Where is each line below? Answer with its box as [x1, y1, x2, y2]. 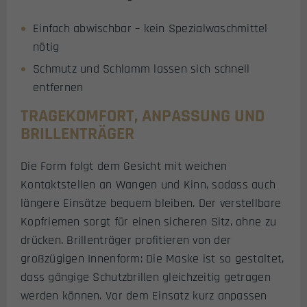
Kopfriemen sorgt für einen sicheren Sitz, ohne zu [21, 213, 277, 230]
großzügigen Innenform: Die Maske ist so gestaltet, [21, 250, 284, 267]
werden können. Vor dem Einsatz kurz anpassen [21, 287, 267, 304]
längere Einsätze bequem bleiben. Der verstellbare [21, 195, 282, 211]
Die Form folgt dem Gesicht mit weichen [21, 158, 228, 174]
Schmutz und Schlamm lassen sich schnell [33, 60, 250, 77]
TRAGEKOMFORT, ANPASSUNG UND [21, 104, 265, 127]
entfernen [33, 79, 84, 95]
